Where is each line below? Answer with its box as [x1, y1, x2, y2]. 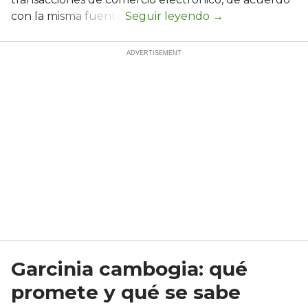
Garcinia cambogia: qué [11, 257, 247, 281]
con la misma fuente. [11, 10, 125, 23]
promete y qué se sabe [11, 280, 241, 305]
